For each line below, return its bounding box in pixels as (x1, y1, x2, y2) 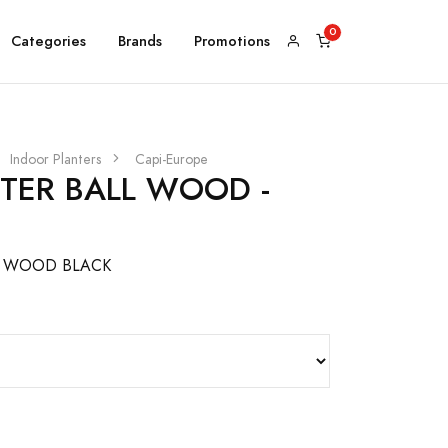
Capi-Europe (135, 149, 208, 169)
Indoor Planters (10, 149, 101, 169)
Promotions (194, 30, 270, 51)
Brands (118, 30, 162, 51)
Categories (11, 30, 86, 51)
